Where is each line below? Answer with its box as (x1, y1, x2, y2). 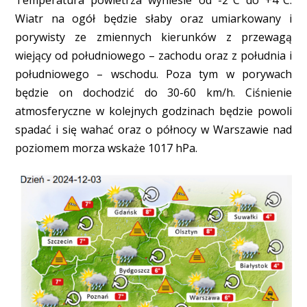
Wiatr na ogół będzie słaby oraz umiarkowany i (14, 10, 293, 26)
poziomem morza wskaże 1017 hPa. (14, 140, 197, 156)
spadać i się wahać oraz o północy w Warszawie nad (14, 121, 293, 137)
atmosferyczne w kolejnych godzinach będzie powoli (14, 103, 293, 119)
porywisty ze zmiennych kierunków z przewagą (14, 29, 293, 45)
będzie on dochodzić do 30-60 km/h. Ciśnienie (14, 84, 293, 100)
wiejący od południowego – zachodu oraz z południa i (14, 47, 293, 63)
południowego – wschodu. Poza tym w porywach (14, 66, 293, 82)
